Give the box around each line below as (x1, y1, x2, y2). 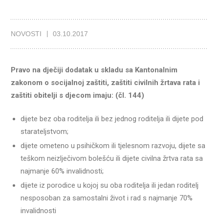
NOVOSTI (11, 30, 42, 38)
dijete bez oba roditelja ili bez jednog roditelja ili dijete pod (21, 114, 204, 123)
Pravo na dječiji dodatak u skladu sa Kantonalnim (11, 66, 178, 75)
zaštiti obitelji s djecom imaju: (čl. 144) (11, 91, 145, 100)
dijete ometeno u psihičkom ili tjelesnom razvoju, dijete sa (21, 141, 206, 150)
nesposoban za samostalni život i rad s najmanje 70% (21, 193, 193, 202)
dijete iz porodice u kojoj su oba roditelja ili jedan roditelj (21, 180, 199, 190)
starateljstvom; (21, 127, 69, 136)
